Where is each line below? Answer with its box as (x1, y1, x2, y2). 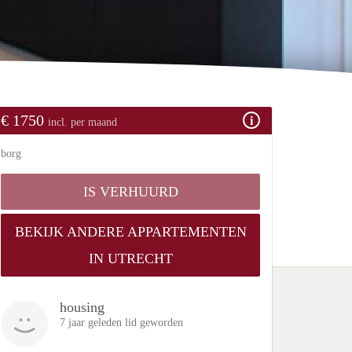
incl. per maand (48, 115, 117, 128)
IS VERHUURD (82, 183, 178, 200)
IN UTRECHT (88, 250, 173, 266)
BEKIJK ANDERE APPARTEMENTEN (14, 223, 247, 240)
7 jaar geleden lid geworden (60, 316, 183, 328)
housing (60, 299, 104, 315)
